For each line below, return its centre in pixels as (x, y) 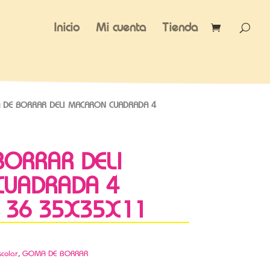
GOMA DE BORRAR (55, 253)
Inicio (67, 27)
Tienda (180, 27)
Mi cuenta (121, 27)
